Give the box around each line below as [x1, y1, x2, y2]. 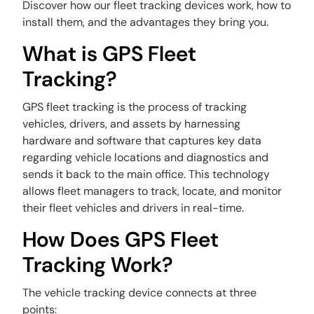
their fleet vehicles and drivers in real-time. [22, 200, 247, 215]
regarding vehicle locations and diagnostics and [22, 150, 269, 165]
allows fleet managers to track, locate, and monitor [22, 184, 282, 198]
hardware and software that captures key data [22, 133, 262, 148]
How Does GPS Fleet [22, 226, 219, 253]
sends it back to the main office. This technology [22, 167, 271, 182]
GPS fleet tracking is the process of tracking [22, 100, 247, 114]
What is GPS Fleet [22, 40, 197, 67]
